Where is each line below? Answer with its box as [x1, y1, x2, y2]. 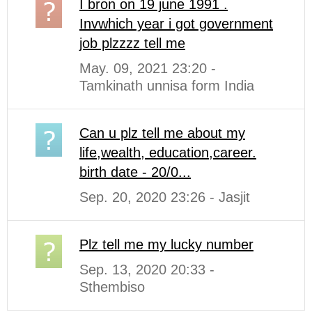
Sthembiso [79, 279, 145, 295]
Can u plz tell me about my [79, 125, 245, 141]
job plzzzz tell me [79, 36, 185, 52]
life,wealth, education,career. [79, 145, 256, 161]
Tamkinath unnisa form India [79, 78, 254, 94]
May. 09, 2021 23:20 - [79, 61, 216, 77]
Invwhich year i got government [79, 16, 273, 32]
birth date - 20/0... [79, 164, 191, 180]
